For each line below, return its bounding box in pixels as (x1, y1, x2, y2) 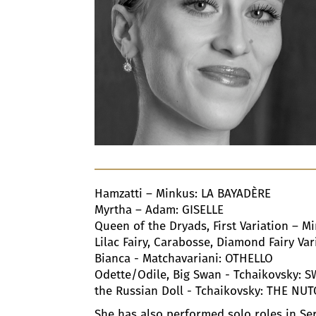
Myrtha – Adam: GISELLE (95, 202, 224, 217)
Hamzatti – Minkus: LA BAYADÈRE (95, 186, 272, 200)
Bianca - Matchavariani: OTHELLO (95, 250, 274, 265)
